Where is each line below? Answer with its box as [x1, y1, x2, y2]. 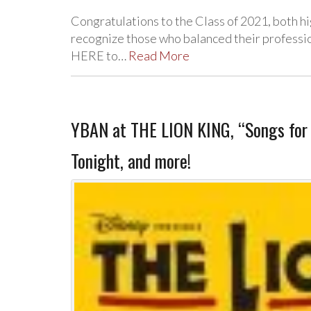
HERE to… [71, 48, 128, 63]
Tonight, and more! [71, 147, 191, 174]
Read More [128, 48, 190, 63]
